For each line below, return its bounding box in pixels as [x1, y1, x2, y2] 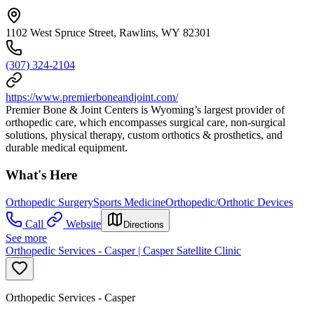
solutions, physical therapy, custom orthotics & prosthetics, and [6, 129, 282, 142]
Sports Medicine [93, 196, 165, 208]
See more [6, 231, 47, 244]
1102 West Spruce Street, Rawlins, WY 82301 [6, 27, 211, 39]
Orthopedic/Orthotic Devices [165, 196, 293, 208]
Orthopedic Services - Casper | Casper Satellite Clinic [6, 244, 241, 257]
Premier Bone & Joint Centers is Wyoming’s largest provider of [6, 104, 285, 116]
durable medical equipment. [6, 142, 128, 154]
